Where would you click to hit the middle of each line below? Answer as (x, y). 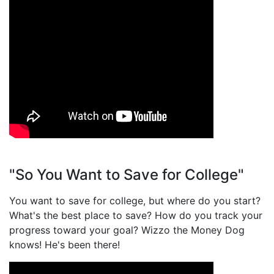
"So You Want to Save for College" (127, 175)
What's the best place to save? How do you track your (136, 216)
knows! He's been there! (65, 245)
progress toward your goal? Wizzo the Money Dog (127, 230)
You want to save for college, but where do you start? (135, 201)
